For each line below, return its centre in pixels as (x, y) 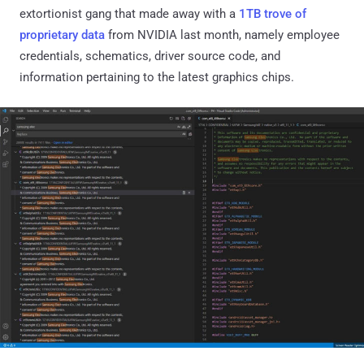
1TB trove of (273, 13)
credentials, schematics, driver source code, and (150, 56)
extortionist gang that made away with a (129, 13)
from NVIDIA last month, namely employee (222, 35)
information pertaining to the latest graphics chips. (157, 77)
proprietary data (62, 35)
